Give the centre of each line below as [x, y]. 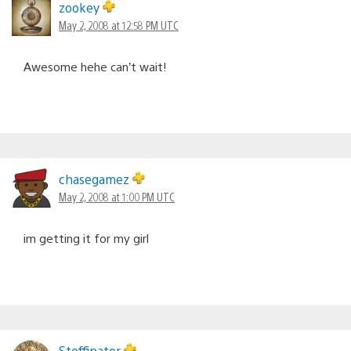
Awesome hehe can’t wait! [95, 66]
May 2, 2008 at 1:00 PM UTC [117, 196]
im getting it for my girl [86, 237]
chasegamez [96, 179]
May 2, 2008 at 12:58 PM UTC [119, 25]
